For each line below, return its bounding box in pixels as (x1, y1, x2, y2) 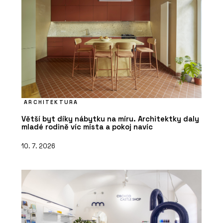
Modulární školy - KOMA (54, 95, 139, 105)
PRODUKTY (54, 82, 99, 91)
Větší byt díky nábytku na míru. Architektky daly (21, 114, 199, 124)
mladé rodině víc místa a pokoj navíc (21, 122, 153, 132)
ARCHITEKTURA (24, 99, 79, 106)
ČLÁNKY (54, 211, 85, 220)
